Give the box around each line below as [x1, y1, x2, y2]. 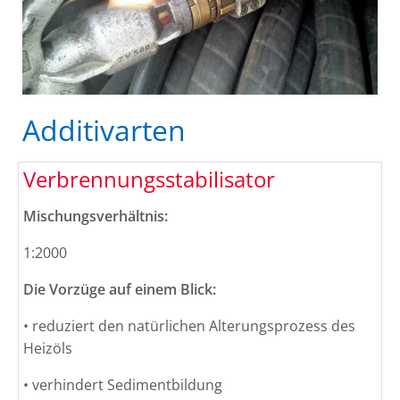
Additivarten [22, 111, 186, 150]
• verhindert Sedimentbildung [23, 375, 222, 396]
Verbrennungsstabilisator [23, 164, 275, 195]
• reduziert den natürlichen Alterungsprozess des [23, 316, 355, 337]
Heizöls [23, 338, 72, 359]
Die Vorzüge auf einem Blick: [23, 279, 216, 300]
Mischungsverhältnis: [23, 206, 168, 227]
